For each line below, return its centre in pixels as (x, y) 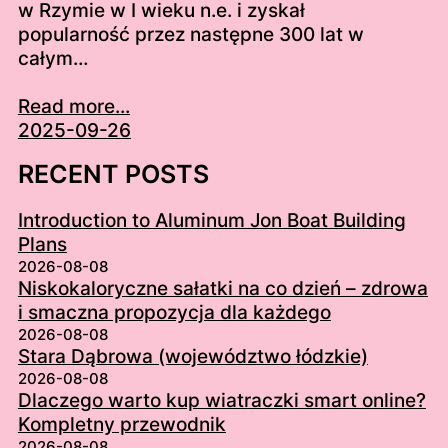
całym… (52, 59)
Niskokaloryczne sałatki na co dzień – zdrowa (222, 289)
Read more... (73, 107)
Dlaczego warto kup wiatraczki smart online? (221, 401)
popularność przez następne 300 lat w (190, 35)
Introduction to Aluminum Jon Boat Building (211, 221)
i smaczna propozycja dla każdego (174, 313)
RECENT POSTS (113, 174)
